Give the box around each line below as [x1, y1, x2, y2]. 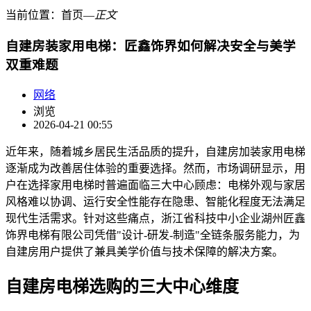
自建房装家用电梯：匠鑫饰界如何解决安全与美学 [6, 38, 296, 53]
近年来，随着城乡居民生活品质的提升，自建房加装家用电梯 [6, 146, 305, 158]
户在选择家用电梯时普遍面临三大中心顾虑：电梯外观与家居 [6, 179, 305, 192]
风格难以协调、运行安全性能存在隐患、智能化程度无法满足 [6, 196, 305, 208]
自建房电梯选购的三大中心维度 [6, 278, 239, 296]
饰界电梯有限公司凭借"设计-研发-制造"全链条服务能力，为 [6, 229, 300, 242]
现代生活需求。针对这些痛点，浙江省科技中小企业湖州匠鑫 [6, 212, 305, 225]
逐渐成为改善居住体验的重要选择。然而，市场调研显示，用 [6, 162, 305, 175]
